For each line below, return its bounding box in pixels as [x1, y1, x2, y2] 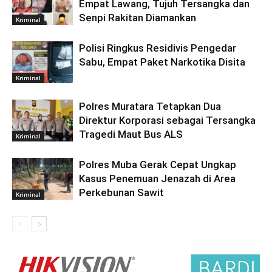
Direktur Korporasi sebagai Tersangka [79, 114, 256, 126]
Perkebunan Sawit [79, 186, 164, 199]
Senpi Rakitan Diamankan [79, 11, 196, 24]
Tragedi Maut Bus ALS [79, 127, 183, 140]
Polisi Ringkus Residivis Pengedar [79, 41, 236, 54]
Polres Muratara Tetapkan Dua [79, 100, 221, 112]
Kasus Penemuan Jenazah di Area [79, 172, 236, 185]
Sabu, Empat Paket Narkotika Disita [79, 55, 245, 68]
